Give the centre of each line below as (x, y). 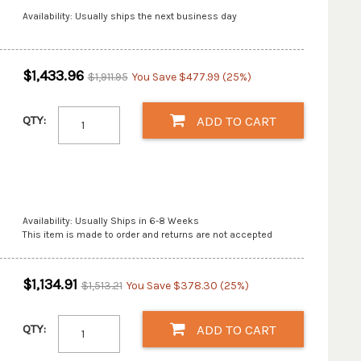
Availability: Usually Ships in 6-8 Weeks (110, 220)
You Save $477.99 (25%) (191, 77)
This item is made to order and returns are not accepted (147, 234)
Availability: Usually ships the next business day (129, 16)
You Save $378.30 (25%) (187, 285)
